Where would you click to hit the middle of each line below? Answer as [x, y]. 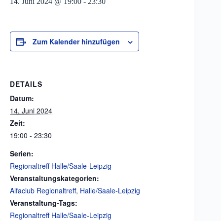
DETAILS [26, 84]
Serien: [22, 153]
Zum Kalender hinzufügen [76, 41]
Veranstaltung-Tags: [44, 203]
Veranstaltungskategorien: [55, 178]
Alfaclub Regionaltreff [43, 190]
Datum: [22, 98]
